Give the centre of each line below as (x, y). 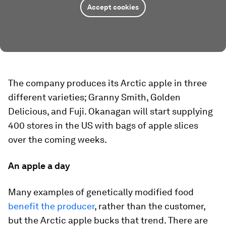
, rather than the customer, (150, 206)
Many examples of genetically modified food (101, 192)
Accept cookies (113, 7)
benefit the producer (51, 206)
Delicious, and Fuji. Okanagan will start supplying (110, 111)
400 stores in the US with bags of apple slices (103, 125)
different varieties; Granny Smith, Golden (94, 97)
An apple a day (39, 166)
